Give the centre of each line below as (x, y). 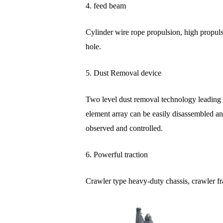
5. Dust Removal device (124, 73)
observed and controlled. (124, 128)
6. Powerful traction (117, 155)
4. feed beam (106, 6)
